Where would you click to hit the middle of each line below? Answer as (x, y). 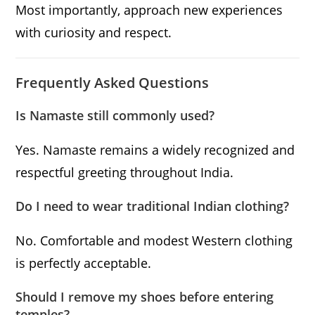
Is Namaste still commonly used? (115, 116)
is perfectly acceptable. (84, 263)
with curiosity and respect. (94, 33)
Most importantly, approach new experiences (149, 10)
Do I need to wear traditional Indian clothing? (153, 206)
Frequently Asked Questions (112, 83)
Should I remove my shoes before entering (145, 297)
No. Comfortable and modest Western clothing (154, 241)
